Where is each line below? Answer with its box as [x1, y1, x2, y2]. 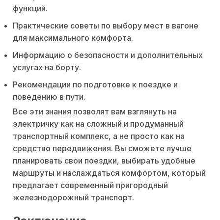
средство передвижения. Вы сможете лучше [13, 143, 192, 153]
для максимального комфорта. [13, 32, 133, 43]
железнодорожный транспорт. [13, 192, 134, 202]
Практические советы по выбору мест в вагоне [13, 20, 198, 30]
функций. [13, 3, 48, 13]
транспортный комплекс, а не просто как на [13, 131, 185, 141]
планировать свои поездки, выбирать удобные [13, 155, 195, 165]
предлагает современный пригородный [13, 180, 168, 190]
